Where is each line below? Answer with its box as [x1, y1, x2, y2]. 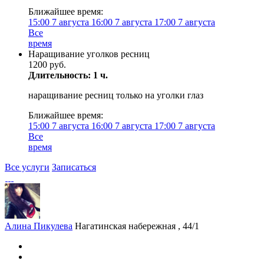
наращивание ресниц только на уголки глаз [28, 90, 203, 100]
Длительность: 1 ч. [28, 70, 108, 80]
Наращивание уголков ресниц [28, 49, 150, 59]
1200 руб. [28, 60, 66, 70]
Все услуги [5, 162, 49, 172]
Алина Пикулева [5, 221, 72, 231]
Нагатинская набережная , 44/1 [75, 221, 199, 231]
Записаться [52, 162, 96, 172]
